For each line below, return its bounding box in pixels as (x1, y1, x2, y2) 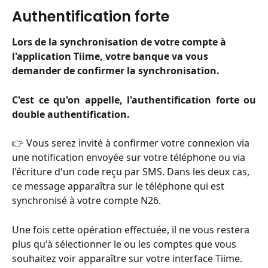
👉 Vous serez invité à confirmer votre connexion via (12, 136, 252, 150)
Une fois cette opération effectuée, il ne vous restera (12, 223, 252, 236)
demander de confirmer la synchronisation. (12, 64, 220, 78)
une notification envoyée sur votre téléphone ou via (12, 151, 248, 165)
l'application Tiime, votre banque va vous (12, 50, 211, 63)
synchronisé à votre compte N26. (12, 194, 161, 208)
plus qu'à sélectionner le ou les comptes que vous (12, 237, 239, 251)
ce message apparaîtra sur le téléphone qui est (12, 179, 227, 193)
